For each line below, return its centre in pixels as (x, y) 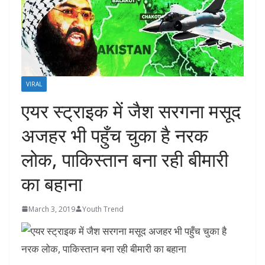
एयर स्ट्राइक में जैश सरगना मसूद (131, 111)
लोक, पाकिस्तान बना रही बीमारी (125, 159)
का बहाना (52, 183)
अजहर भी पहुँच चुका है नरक (115, 135)
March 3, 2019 (52, 209)
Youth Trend (103, 209)
